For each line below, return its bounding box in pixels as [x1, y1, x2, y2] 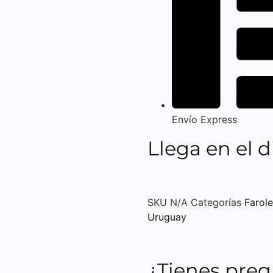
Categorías [191, 196, 241, 208]
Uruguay [147, 210, 186, 223]
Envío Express [172, 113, 237, 126]
